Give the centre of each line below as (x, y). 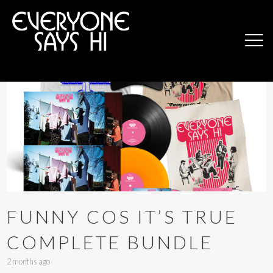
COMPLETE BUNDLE (110, 242)
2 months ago (29, 262)
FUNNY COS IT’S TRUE (122, 217)
